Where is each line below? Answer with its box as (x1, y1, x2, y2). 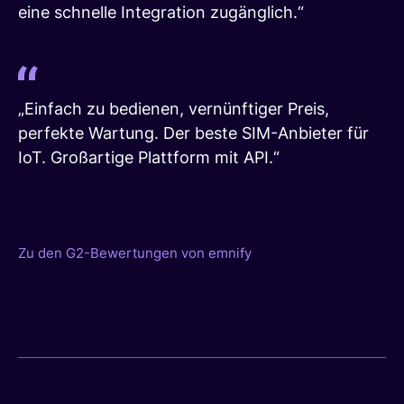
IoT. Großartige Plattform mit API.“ (18, 147, 280, 167)
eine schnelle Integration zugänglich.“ (18, 2, 304, 22)
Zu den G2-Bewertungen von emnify (18, 243, 252, 262)
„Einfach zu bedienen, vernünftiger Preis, (18, 98, 329, 118)
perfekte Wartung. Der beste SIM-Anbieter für (18, 123, 369, 142)
